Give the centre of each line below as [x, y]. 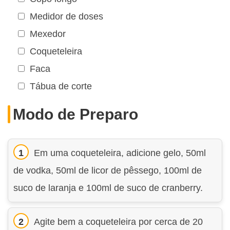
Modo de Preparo [75, 114]
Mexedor [48, 34]
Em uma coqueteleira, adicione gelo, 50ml [120, 153]
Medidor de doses [66, 16]
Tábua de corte [61, 86]
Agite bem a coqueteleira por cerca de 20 [118, 222]
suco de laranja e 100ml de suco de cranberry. [108, 188]
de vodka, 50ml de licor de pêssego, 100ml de [108, 170]
